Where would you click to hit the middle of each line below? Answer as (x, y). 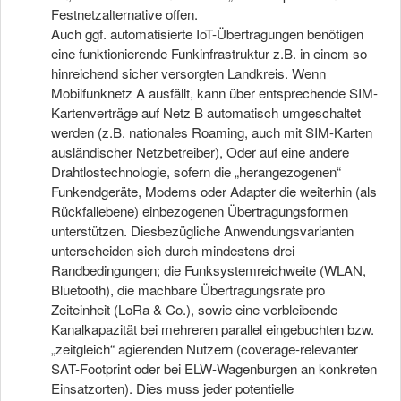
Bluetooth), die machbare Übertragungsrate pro (188, 290)
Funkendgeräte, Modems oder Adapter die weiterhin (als (214, 191)
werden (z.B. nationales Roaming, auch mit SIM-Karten (212, 132)
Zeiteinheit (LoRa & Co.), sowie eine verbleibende (194, 309)
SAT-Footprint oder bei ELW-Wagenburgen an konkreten (214, 368)
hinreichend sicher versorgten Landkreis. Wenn (188, 73)
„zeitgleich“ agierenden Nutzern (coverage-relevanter (205, 349)
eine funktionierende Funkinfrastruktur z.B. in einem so (209, 53)
